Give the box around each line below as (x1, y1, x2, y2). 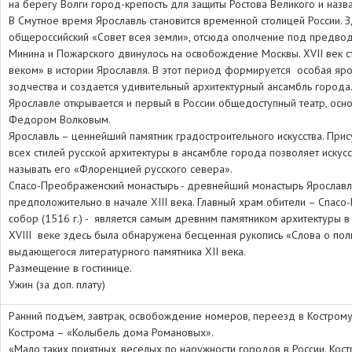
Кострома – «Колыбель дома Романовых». (8, 325, 214, 339)
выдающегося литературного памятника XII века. (8, 244, 246, 258)
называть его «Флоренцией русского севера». (8, 162, 233, 176)
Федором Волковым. (8, 112, 111, 126)
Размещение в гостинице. (8, 261, 134, 275)
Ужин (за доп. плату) (8, 277, 105, 291)
